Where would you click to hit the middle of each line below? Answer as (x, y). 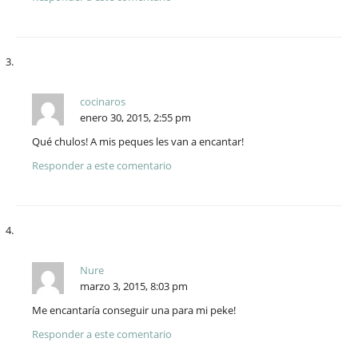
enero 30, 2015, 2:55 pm (135, 118)
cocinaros (103, 102)
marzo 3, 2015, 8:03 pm (134, 286)
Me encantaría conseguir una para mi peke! (134, 310)
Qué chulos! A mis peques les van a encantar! (138, 142)
